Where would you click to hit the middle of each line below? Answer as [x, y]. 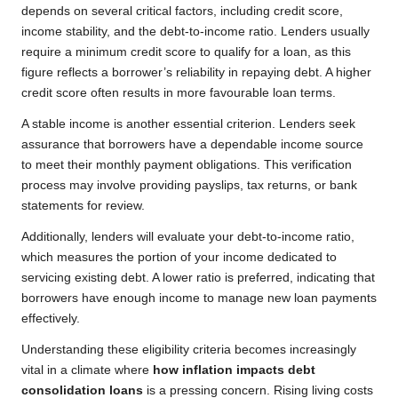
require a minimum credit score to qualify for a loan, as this [186, 52]
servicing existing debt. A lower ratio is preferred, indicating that [198, 278]
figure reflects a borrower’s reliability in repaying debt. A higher [196, 73]
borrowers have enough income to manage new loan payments [199, 298]
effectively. [51, 319]
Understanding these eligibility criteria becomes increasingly [189, 350]
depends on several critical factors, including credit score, [182, 12]
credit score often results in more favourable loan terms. [179, 93]
